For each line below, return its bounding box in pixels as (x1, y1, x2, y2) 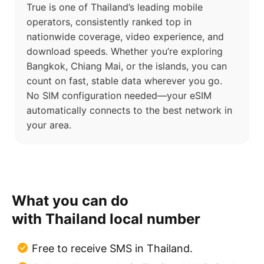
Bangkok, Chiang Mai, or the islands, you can (27, 60, 227, 72)
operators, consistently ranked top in (27, 16, 192, 28)
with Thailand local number (12, 210, 200, 228)
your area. (27, 119, 71, 131)
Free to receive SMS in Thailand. (32, 242, 193, 255)
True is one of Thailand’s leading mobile (27, 1, 203, 14)
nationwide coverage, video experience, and (27, 31, 224, 43)
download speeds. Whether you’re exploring (27, 45, 223, 58)
